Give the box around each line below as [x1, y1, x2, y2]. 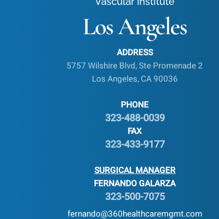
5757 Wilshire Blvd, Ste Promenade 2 [66, 60, 203, 72]
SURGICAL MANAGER [94, 164, 175, 176]
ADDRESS [116, 46, 153, 59]
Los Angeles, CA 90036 [91, 73, 178, 86]
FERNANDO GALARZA [94, 177, 176, 190]
